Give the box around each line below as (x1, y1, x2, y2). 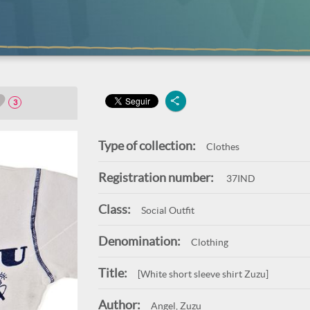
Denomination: (98, 234, 181, 248)
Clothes (206, 141, 239, 152)
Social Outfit (140, 205, 194, 216)
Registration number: (98, 170, 214, 185)
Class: (98, 202, 131, 217)
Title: (98, 266, 127, 280)
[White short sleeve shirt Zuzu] (137, 268, 268, 280)
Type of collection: (98, 138, 196, 153)
